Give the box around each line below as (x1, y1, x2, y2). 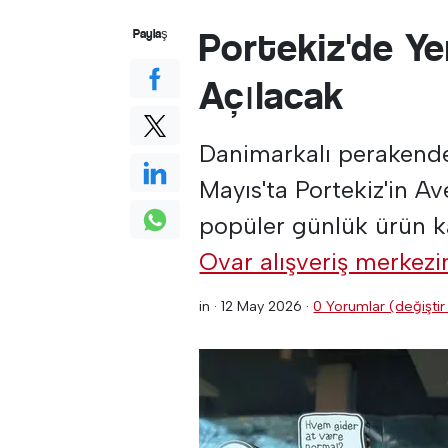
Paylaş (133, 26, 169, 41)
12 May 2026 (221, 297, 303, 315)
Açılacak (199, 72, 345, 119)
